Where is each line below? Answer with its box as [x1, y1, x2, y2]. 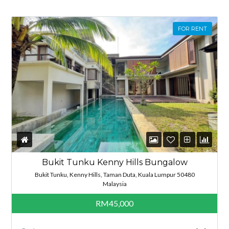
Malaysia [102, 180, 127, 188]
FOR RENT [177, 25, 207, 33]
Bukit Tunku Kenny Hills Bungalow [41, 157, 188, 168]
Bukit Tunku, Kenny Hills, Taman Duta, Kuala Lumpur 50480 [34, 171, 195, 179]
